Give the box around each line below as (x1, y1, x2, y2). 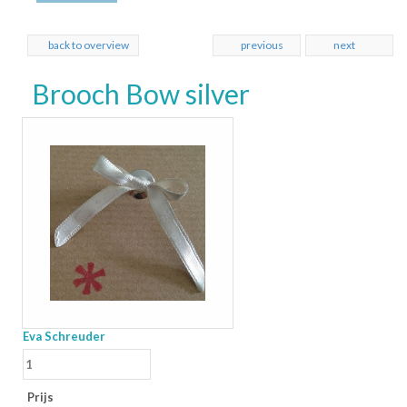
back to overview (48, 38, 129, 52)
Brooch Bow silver (32, 77, 250, 110)
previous (241, 38, 283, 52)
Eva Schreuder (23, 329, 105, 344)
